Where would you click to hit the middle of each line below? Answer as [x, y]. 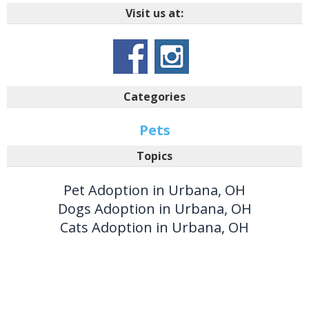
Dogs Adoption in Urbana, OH [154, 208]
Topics [154, 156]
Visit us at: [154, 13]
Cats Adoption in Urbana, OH [154, 227]
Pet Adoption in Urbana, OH [154, 190]
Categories [154, 96]
